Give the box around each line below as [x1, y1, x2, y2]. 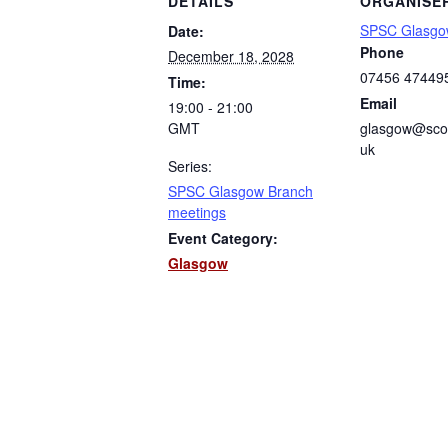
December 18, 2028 [168, 45, 294, 66]
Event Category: [168, 227, 278, 248]
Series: [168, 155, 212, 176]
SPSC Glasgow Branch [168, 180, 313, 201]
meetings [168, 201, 226, 222]
